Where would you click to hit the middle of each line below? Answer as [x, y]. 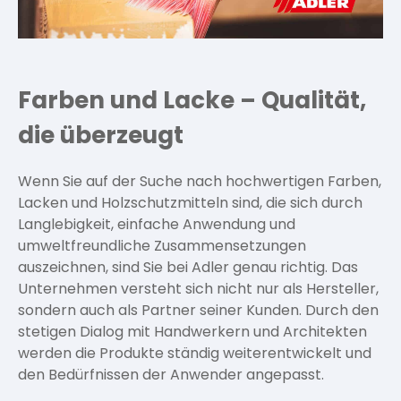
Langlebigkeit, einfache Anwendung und [157, 224]
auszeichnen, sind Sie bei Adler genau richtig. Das [188, 267]
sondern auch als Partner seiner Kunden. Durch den [198, 310]
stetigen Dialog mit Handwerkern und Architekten [192, 332]
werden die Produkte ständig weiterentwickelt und [195, 353]
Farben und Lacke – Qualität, [192, 100]
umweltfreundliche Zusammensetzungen [162, 246]
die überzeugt [101, 135]
